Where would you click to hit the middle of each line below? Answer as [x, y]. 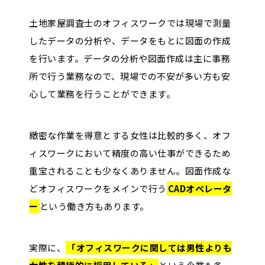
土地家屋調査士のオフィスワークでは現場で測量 [130, 22]
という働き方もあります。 [94, 206]
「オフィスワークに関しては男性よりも [149, 247]
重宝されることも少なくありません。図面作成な [130, 170]
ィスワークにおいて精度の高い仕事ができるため [130, 153]
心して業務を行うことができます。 [102, 93]
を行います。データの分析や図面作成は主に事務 [130, 58]
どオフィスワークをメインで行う [98, 188]
